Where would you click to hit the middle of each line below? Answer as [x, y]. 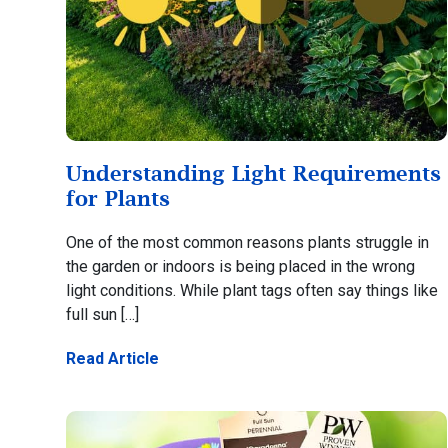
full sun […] [102, 315]
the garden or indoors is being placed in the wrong [240, 267]
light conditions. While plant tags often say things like [251, 291]
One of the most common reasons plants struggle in [247, 243]
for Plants [117, 198]
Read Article [112, 359]
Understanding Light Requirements [253, 173]
